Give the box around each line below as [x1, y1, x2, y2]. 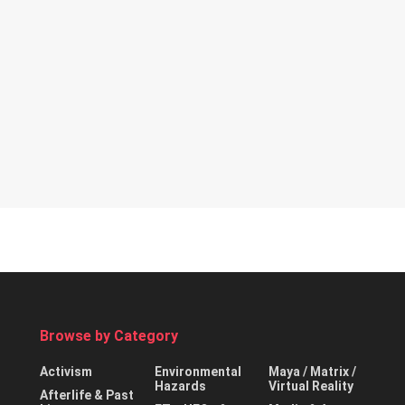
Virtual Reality [268, 379, 354, 394]
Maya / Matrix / [268, 364, 357, 380]
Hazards [154, 379, 206, 394]
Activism [40, 364, 92, 380]
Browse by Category [40, 327, 178, 345]
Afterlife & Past [40, 388, 134, 403]
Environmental [154, 364, 241, 380]
